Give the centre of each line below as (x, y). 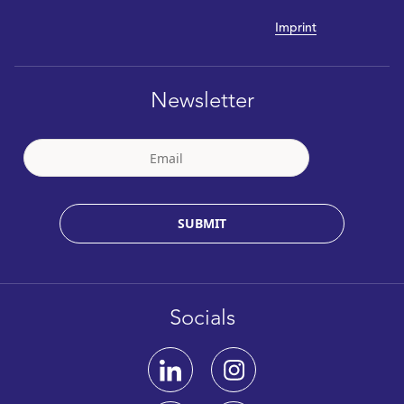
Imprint (296, 28)
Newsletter (202, 102)
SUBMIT (202, 224)
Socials (202, 320)
